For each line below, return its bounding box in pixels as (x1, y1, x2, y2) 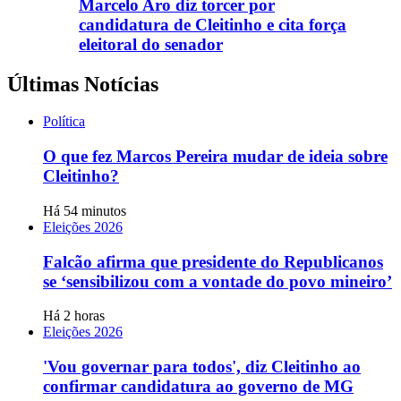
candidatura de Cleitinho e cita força (79, 14, 346, 34)
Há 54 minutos (43, 202, 126, 218)
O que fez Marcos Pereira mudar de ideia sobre (43, 147, 388, 166)
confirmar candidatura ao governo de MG (43, 377, 354, 397)
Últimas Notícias (7, 72, 158, 96)
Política (43, 114, 85, 130)
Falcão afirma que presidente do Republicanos (43, 252, 383, 271)
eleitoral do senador (79, 34, 223, 54)
